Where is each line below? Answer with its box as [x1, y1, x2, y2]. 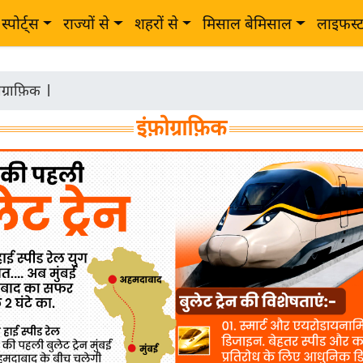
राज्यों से [63, 15, 110, 32]
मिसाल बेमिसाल [203, 15, 293, 32]
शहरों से [134, 15, 178, 32]
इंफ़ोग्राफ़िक [136, 116, 227, 140]
